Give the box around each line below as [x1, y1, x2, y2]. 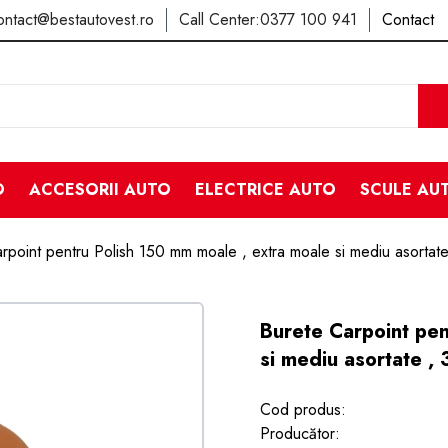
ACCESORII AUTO [28, 178, 171, 201]
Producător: [260, 422, 340, 445]
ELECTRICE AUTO [194, 178, 336, 201]
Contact [382, 8, 434, 31]
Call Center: [179, 8, 260, 31]
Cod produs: [260, 398, 346, 421]
